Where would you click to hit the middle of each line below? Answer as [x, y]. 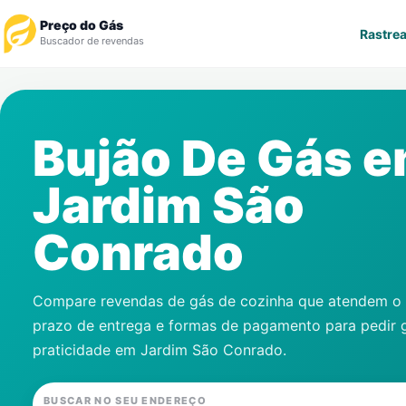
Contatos [52, 335]
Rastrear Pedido [75, 104]
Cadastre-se [63, 242]
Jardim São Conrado [212, 350]
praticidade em [87, 350]
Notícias [49, 196]
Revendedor [63, 150]
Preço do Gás [82, 25]
